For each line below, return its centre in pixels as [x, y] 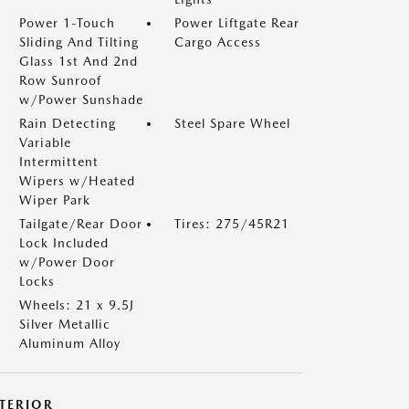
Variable [45, 142]
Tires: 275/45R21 [232, 224]
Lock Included [64, 243]
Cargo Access [218, 42]
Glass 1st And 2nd [79, 61]
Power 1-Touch [67, 23]
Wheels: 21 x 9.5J [77, 305]
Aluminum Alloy [70, 343]
